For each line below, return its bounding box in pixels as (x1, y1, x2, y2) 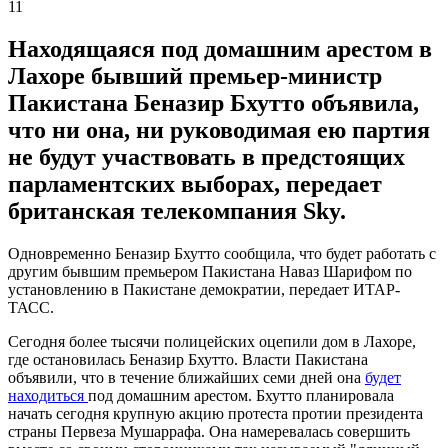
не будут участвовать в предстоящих (8, 143, 405, 170)
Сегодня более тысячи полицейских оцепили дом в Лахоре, (8, 332, 416, 350)
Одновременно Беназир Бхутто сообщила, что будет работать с (8, 244, 436, 262)
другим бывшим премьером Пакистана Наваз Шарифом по (8, 262, 412, 280)
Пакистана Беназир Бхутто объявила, (8, 89, 419, 116)
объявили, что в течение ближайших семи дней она (8, 368, 365, 386)
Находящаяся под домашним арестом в (8, 35, 432, 62)
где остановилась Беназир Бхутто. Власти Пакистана (8, 350, 368, 368)
